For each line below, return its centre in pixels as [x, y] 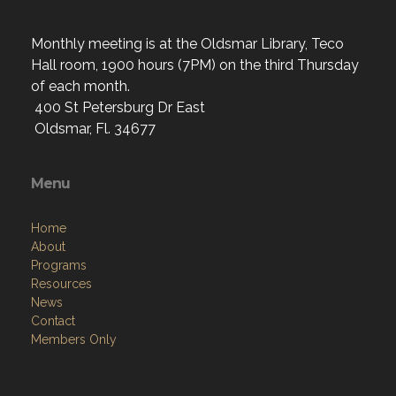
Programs [59, 265]
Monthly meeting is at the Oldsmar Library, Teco [187, 43]
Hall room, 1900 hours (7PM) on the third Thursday [195, 65]
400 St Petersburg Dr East [118, 107]
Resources [61, 283]
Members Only [74, 339]
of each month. [80, 86]
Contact [53, 320]
